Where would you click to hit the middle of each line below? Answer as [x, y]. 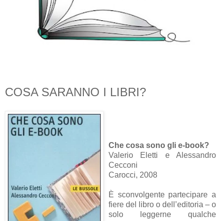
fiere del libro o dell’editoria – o [162, 204]
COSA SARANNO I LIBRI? [75, 92]
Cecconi [123, 165]
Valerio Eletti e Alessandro [162, 155]
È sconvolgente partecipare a [162, 194]
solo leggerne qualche [162, 214]
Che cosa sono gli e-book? [159, 145]
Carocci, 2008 [133, 175]
